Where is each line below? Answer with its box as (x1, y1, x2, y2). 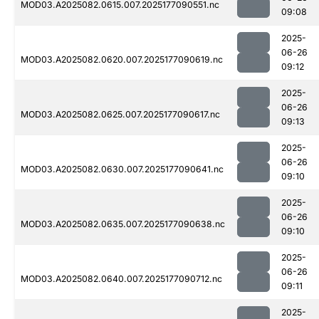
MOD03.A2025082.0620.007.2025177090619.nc (21, 54, 223, 66)
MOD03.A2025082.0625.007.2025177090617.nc (21, 109, 220, 120)
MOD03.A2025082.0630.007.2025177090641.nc (21, 164, 224, 175)
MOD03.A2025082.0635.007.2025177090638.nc (21, 219, 225, 230)
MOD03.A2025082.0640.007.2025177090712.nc (21, 273, 222, 285)
